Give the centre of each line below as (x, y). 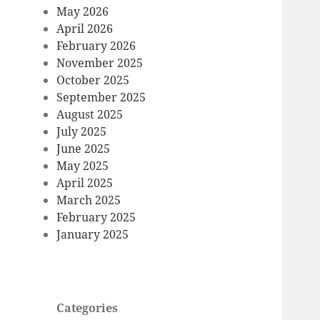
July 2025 (82, 132)
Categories (87, 308)
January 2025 (93, 235)
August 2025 (90, 115)
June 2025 (84, 149)
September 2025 (101, 97)
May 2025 (83, 166)
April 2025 (85, 183)
